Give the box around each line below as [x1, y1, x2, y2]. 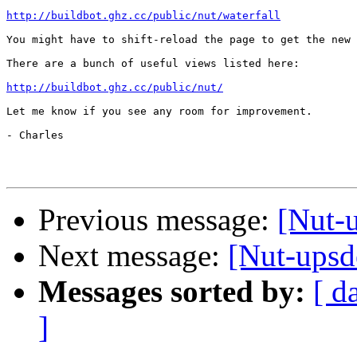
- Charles [6, 129, 64, 142]
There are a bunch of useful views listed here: [6, 57, 300, 70]
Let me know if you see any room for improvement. [6, 105, 312, 118]
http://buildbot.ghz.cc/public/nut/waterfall [6, 10, 280, 22]
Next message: [38, 238, 228, 273]
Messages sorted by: [38, 274, 305, 309]
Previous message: [38, 202, 277, 237]
